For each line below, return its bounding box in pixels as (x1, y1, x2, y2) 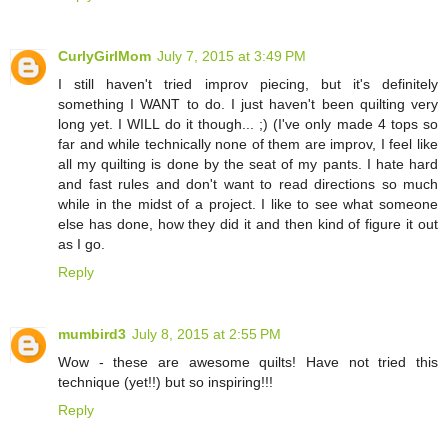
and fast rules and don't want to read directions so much (58, 176, 438, 193)
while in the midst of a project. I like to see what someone (58, 196, 438, 213)
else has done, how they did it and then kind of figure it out (58, 216, 438, 233)
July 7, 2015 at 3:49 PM (157, 48, 306, 65)
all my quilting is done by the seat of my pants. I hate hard (58, 156, 438, 173)
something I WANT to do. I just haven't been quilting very (58, 96, 438, 113)
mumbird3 (58, 326, 126, 343)
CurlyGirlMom (58, 48, 151, 65)
